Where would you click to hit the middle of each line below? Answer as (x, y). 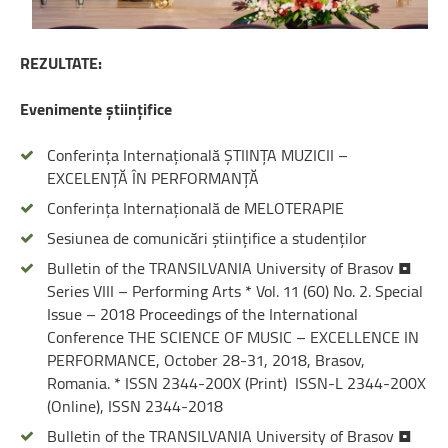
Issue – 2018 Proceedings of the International (202, 313)
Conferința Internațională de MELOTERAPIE (195, 207)
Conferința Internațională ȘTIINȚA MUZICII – (197, 154)
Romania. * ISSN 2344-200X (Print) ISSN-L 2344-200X (236, 382)
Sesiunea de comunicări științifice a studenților (207, 237)
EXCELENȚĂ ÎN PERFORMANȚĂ (153, 177)
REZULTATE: (61, 62)
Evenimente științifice (96, 108)
